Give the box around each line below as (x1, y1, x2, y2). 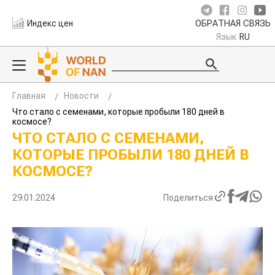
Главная (12, 91, 45, 101)
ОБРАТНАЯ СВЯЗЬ (195, 18, 271, 29)
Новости (64, 91, 99, 101)
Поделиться (163, 192, 213, 203)
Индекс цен (27, 18, 74, 28)
